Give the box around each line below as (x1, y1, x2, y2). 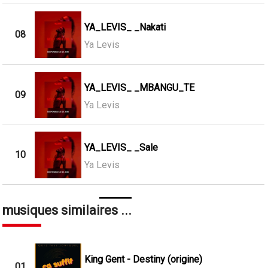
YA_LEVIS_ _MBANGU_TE (84, 81, 194, 93)
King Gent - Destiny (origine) (84, 253, 202, 265)
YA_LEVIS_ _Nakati (84, 22, 166, 33)
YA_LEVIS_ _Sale (84, 142, 158, 154)
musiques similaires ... (2, 202, 132, 218)
